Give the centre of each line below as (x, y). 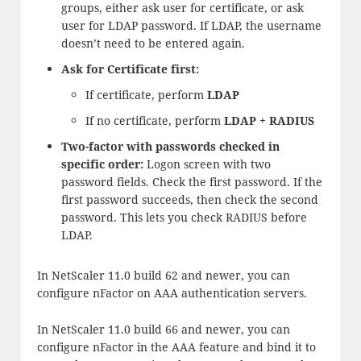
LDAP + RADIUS (269, 121)
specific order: (104, 164)
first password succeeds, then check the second (189, 200)
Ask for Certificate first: (130, 69)
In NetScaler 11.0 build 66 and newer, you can (163, 329)
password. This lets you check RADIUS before (184, 218)
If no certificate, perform (154, 121)
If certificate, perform (146, 95)
